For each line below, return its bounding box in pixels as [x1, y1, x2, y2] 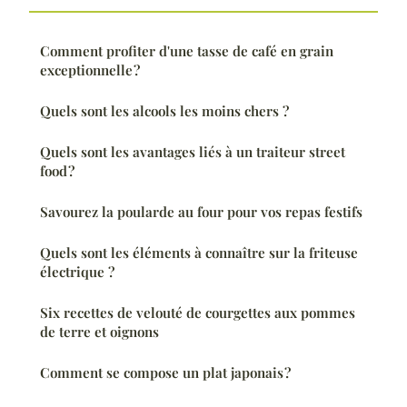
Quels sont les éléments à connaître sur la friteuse [40, 243, 358, 262]
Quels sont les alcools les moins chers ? [40, 101, 289, 120]
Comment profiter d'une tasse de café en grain [40, 41, 333, 60]
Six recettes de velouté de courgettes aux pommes [40, 303, 355, 322]
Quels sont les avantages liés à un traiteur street [40, 142, 345, 161]
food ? [40, 161, 74, 180]
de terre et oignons [40, 322, 159, 341]
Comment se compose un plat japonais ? [40, 362, 291, 382]
